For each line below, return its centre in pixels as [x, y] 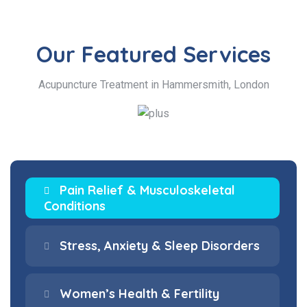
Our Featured [110, 54]
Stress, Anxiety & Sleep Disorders [160, 246]
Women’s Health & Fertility [139, 294]
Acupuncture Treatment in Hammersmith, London [153, 84]
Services [227, 54]
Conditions [75, 206]
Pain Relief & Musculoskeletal [147, 190]
